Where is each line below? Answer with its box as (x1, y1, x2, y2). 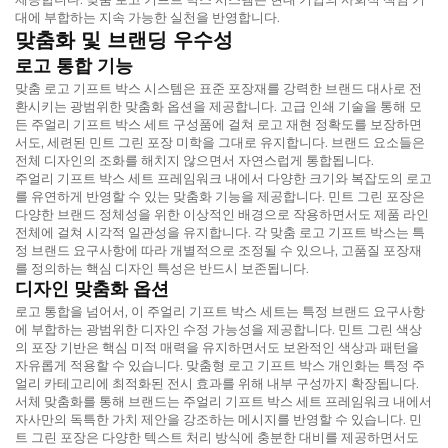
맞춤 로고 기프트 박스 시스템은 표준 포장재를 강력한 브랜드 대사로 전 (15, 79, 422, 96)
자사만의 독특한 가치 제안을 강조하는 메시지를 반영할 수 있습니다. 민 (15, 410, 422, 427)
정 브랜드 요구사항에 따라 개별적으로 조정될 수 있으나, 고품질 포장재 (15, 241, 422, 258)
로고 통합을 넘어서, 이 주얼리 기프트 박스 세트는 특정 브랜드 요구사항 (15, 302, 425, 319)
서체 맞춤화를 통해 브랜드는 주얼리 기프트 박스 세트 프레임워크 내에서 (15, 392, 432, 409)
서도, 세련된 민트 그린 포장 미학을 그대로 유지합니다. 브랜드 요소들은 (15, 133, 425, 150)
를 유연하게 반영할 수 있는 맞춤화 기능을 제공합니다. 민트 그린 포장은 (15, 187, 425, 204)
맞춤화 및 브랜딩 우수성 (15, 27, 233, 52)
